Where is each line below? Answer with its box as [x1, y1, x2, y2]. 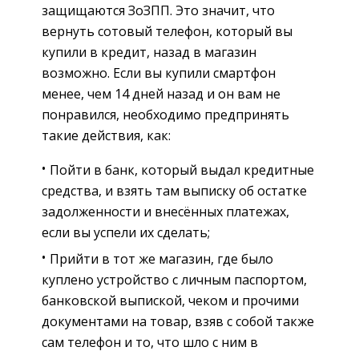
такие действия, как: [42, 127, 171, 145]
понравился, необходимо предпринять [42, 106, 289, 124]
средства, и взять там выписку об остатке [42, 182, 307, 200]
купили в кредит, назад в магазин [42, 43, 256, 62]
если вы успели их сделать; [42, 224, 210, 242]
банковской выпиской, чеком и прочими [42, 292, 299, 310]
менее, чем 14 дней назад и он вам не [42, 85, 280, 103]
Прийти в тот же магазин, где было [50, 250, 273, 268]
